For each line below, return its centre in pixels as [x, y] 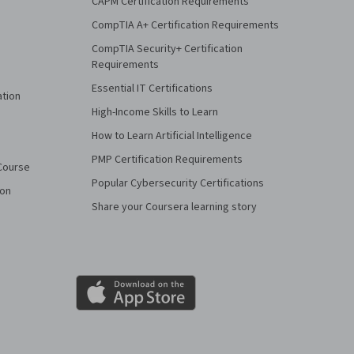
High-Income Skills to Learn [155, 112]
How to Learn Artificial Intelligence [172, 136]
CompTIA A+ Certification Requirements [185, 25]
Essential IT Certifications [152, 88]
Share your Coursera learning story [174, 207]
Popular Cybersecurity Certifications [178, 183]
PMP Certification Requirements [167, 160]
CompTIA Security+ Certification [167, 49]
